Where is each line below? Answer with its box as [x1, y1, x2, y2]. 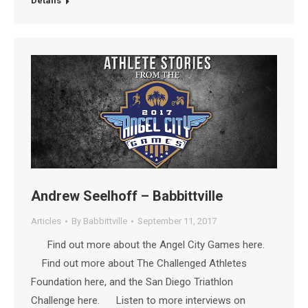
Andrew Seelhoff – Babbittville [31, 188, 223, 205]
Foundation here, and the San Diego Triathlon [31, 276, 233, 289]
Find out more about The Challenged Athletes [31, 257, 247, 270]
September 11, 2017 [137, 216, 217, 227]
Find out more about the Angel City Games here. [31, 239, 273, 252]
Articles [31, 216, 61, 227]
